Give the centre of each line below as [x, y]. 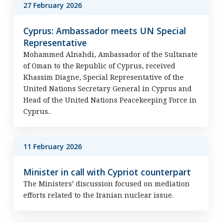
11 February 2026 [52, 146]
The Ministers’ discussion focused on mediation [106, 184]
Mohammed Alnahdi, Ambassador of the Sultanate [110, 54]
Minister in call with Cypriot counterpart [107, 172]
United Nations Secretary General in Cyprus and [107, 88]
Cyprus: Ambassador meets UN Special [104, 31]
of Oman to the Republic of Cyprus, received [99, 66]
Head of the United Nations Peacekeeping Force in [110, 100]
